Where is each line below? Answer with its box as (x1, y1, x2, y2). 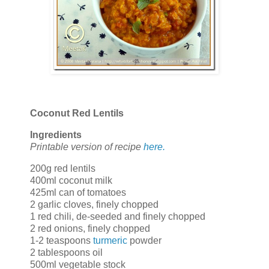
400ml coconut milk (30, 175, 112, 186)
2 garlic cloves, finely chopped (30, 199, 159, 210)
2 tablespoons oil (30, 247, 103, 258)
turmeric (93, 235, 127, 246)
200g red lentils (30, 163, 95, 174)
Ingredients (30, 130, 82, 141)
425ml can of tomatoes (30, 187, 126, 198)
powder (127, 235, 162, 246)
